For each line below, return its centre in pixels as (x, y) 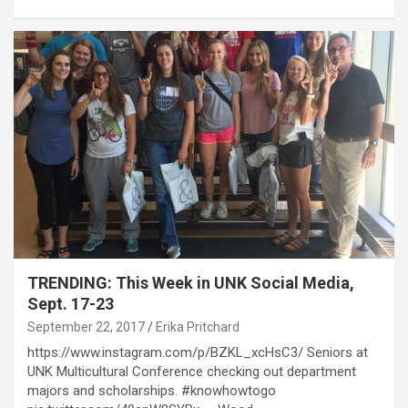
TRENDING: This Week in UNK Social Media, (191, 283)
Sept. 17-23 (71, 304)
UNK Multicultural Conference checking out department (192, 372)
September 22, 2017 (86, 327)
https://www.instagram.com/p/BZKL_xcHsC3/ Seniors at (198, 353)
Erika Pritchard (198, 327)
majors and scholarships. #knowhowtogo (152, 391)
